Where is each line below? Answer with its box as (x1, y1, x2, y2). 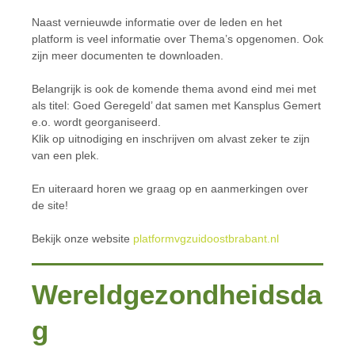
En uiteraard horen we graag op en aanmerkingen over (32, 182, 308, 195)
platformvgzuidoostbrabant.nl (133, 232, 279, 245)
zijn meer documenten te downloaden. (32, 49, 223, 62)
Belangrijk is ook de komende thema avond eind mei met (32, 82, 316, 95)
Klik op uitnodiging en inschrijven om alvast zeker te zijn (32, 132, 310, 145)
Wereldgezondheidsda (32, 279, 322, 310)
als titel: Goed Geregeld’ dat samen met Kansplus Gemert (32, 99, 321, 112)
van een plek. (32, 149, 99, 162)
